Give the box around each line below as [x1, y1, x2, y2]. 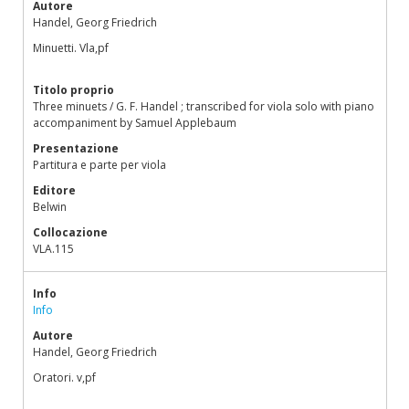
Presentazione [33, 141, 119, 156]
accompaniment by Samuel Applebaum [33, 115, 236, 131]
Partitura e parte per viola [33, 157, 166, 173]
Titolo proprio [33, 82, 114, 98]
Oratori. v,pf [33, 370, 96, 385]
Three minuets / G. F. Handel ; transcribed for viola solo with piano [33, 99, 374, 114]
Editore [33, 183, 76, 198]
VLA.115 [33, 241, 74, 257]
